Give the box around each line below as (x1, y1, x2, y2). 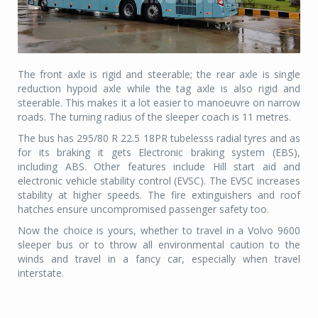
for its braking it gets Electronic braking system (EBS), (18, 145, 300, 159)
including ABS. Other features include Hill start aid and (18, 159, 300, 173)
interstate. (18, 265, 67, 280)
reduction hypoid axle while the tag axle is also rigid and (18, 81, 300, 95)
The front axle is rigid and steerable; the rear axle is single (18, 67, 300, 81)
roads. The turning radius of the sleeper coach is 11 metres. (18, 109, 291, 124)
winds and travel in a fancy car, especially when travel (18, 251, 300, 265)
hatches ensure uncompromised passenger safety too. (18, 202, 269, 216)
